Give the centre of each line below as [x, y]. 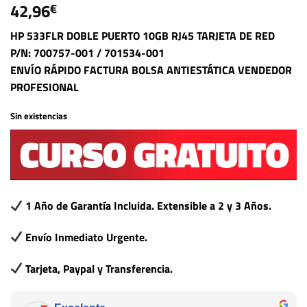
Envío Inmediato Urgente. [87, 237]
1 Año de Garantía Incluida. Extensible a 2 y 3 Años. [149, 206]
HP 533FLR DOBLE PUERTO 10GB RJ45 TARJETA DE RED [143, 35]
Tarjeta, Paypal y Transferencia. [99, 268]
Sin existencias [39, 115]
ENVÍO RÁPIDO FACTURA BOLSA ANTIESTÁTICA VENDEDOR [151, 70]
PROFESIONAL [45, 87]
